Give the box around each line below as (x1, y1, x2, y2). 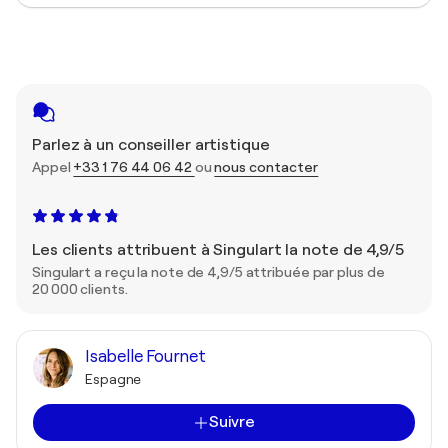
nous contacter (214, 159, 319, 175)
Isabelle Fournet (85, 347, 206, 366)
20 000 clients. (32, 281, 128, 297)
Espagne (85, 371, 142, 387)
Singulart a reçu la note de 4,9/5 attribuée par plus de (32, 264, 385, 280)
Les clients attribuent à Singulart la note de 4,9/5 (32, 241, 404, 259)
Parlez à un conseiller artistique (32, 136, 270, 154)
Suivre (208, 413, 256, 431)
